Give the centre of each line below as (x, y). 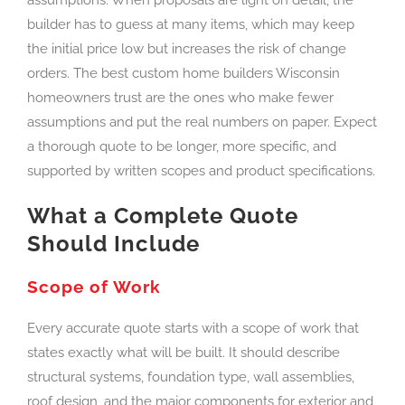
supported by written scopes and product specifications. (201, 170)
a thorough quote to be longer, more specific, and (182, 146)
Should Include (113, 243)
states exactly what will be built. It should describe (184, 353)
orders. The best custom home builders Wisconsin (184, 73)
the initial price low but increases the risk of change (187, 48)
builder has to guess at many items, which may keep (191, 24)
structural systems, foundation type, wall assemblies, (191, 377)
